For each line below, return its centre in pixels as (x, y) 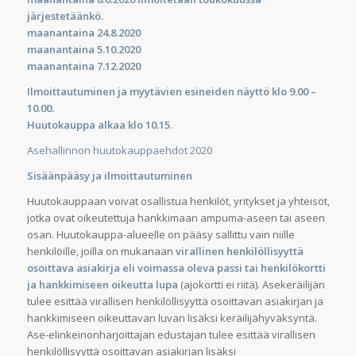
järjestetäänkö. (65, 16)
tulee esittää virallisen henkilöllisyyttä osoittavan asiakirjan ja (175, 302)
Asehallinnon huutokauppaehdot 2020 (119, 151)
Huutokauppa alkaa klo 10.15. (99, 125)
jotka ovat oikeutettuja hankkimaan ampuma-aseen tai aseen (176, 218)
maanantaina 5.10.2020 (83, 50)
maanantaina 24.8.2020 (83, 33)
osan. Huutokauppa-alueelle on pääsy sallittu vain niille (161, 235)
